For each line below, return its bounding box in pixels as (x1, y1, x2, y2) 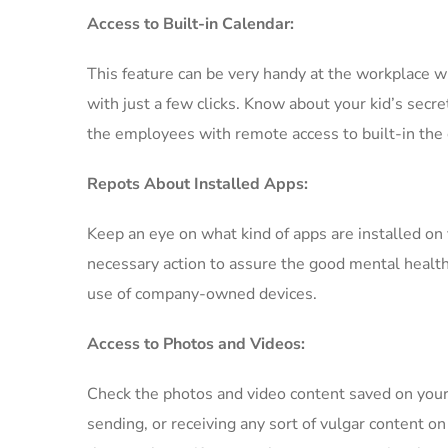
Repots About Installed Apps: (87, 173, 308, 195)
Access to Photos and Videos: (87, 333, 305, 355)
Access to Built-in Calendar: (87, 13, 294, 35)
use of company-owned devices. (87, 283, 317, 305)
